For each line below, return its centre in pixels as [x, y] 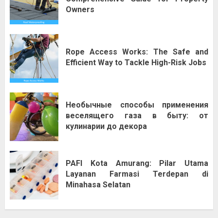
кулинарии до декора [106, 126]
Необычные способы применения [137, 105]
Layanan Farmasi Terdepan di [137, 174]
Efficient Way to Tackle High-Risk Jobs [136, 62]
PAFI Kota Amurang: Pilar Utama [137, 163]
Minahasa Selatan [98, 184]
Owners [80, 9]
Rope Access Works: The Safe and [137, 52]
